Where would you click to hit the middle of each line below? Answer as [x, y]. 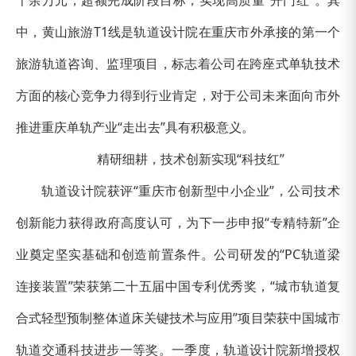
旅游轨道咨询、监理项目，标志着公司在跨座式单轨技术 [178, 63]
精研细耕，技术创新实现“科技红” [191, 159]
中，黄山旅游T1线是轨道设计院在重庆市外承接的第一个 [178, 31]
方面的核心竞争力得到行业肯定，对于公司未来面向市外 [178, 95]
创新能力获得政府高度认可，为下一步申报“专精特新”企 [178, 222]
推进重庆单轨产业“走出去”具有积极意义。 [135, 127]
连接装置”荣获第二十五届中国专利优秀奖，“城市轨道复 [178, 286]
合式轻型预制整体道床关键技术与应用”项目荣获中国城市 [178, 317]
